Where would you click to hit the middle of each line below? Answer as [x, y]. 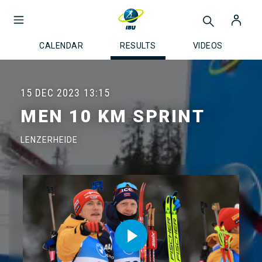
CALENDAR [61, 46]
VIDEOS [208, 46]
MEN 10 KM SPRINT [113, 116]
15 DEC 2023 [50, 93]
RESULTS [138, 46]
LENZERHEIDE [49, 140]
